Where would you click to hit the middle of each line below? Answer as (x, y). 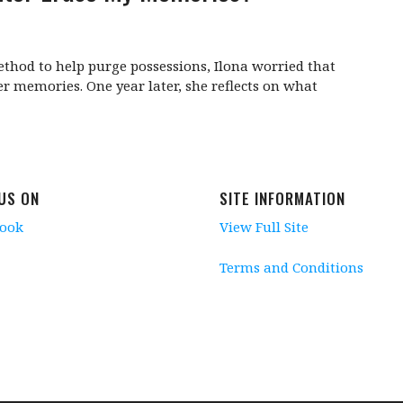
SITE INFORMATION (282, 199)
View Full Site (264, 227)
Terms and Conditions (291, 267)
